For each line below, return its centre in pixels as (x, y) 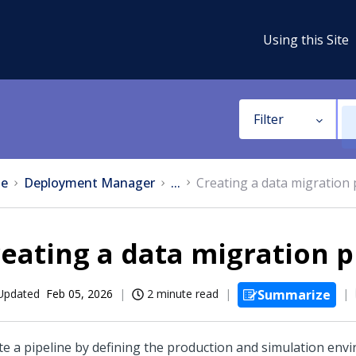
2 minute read (183, 294)
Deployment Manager (89, 183)
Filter (268, 119)
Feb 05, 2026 (79, 294)
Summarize (294, 295)
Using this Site (306, 39)
